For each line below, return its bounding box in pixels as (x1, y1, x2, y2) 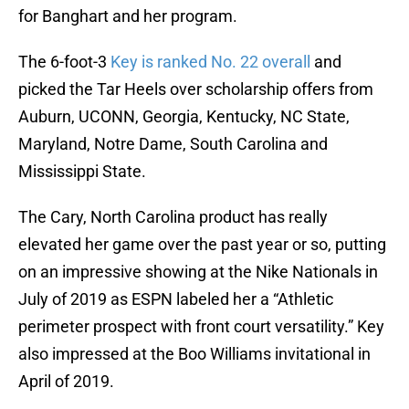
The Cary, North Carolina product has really (18, 207, 328, 227)
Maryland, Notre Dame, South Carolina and (18, 134, 328, 154)
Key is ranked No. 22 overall (110, 52, 310, 72)
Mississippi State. (18, 162, 146, 182)
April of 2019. (18, 372, 114, 392)
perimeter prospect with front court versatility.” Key (18, 317, 384, 337)
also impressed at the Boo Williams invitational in (18, 344, 371, 364)
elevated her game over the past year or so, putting (18, 235, 386, 255)
